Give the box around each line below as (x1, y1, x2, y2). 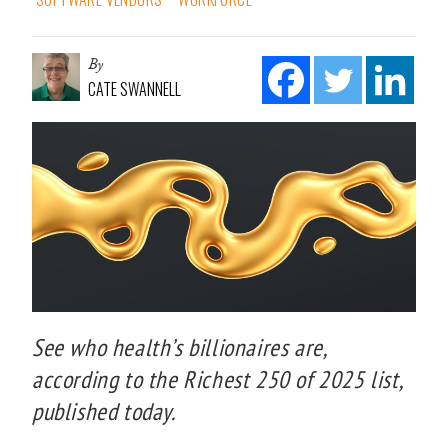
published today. (32, 395, 176, 427)
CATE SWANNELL (88, 76, 181, 101)
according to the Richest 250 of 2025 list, (32, 363, 402, 395)
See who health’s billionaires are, (32, 331, 326, 363)
